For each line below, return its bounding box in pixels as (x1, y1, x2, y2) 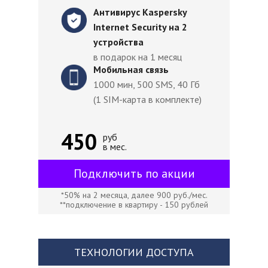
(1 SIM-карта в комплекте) (93, 93, 202, 105)
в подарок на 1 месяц (93, 51, 182, 63)
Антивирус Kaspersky (93, 6, 187, 18)
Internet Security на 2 (93, 21, 187, 33)
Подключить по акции (73, 166, 195, 181)
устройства (93, 36, 144, 48)
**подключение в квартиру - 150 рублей (60, 199, 208, 210)
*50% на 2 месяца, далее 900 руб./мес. (60, 190, 208, 200)
